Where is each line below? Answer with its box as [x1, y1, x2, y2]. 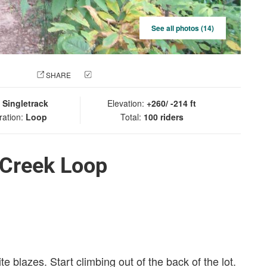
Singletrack [2, 97, 48, 109]
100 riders [143, 111, 184, 123]
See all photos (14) [151, 23, 214, 33]
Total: [120, 111, 144, 123]
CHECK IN [94, 70, 128, 80]
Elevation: [107, 97, 147, 109]
